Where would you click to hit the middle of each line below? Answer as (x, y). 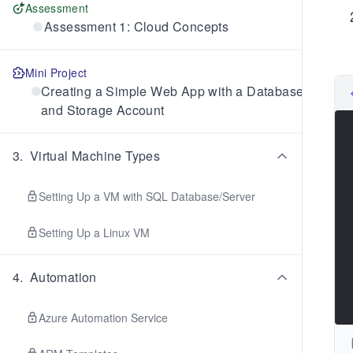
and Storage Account (103, 110)
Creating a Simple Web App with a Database (173, 91)
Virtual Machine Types (95, 156)
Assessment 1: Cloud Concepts (137, 26)
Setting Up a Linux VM (94, 232)
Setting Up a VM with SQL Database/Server (147, 196)
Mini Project (56, 72)
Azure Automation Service (103, 318)
